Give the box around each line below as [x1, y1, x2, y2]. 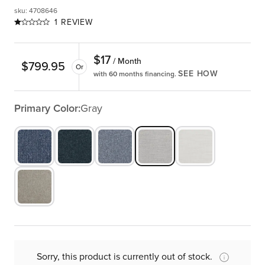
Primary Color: [14, 102, 80, 115]
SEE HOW [178, 69, 219, 79]
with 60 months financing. [93, 69, 178, 78]
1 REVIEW [54, 17, 93, 28]
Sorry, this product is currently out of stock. [36, 251, 212, 263]
